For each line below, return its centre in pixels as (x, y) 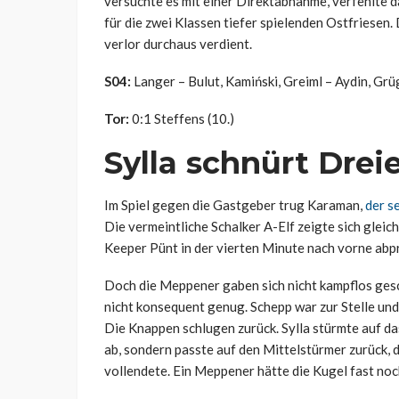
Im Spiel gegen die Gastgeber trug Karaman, (235, 205)
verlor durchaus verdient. (178, 44)
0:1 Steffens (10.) (182, 119)
